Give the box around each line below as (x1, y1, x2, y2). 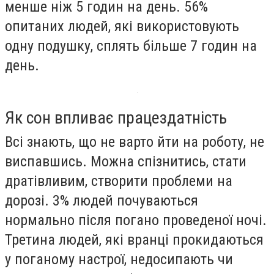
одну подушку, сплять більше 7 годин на (5, 37, 257, 54)
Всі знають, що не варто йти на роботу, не (5, 133, 264, 151)
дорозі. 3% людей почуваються (5, 192, 198, 210)
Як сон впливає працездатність (5, 108, 227, 128)
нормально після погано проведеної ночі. (5, 212, 267, 229)
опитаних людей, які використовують (5, 17, 239, 35)
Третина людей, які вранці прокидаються (5, 231, 264, 249)
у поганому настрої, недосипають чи (5, 251, 233, 268)
